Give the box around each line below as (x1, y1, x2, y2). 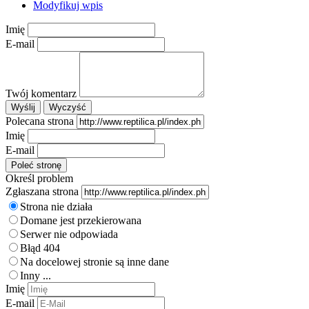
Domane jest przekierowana (20, 214, 141, 226)
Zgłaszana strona (6, 185, 79, 197)
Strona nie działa (20, 200, 92, 212)
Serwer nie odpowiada (20, 228, 118, 240)
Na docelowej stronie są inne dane (20, 255, 169, 268)
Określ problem (6, 172, 73, 184)
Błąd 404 (20, 241, 60, 254)
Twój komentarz (6, 87, 77, 99)
